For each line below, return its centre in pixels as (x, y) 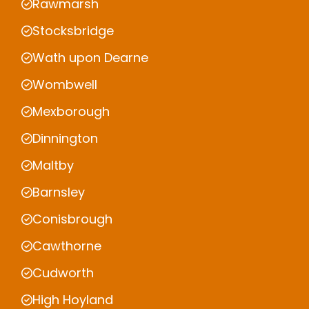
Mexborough (71, 112)
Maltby (53, 166)
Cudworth (63, 273)
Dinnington (65, 139)
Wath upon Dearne (90, 58)
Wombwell (65, 85)
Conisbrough (72, 219)
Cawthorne (67, 246)
